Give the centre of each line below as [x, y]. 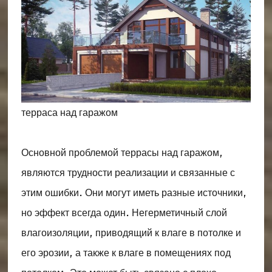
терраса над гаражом [69, 112]
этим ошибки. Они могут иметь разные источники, [134, 192]
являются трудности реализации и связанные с [128, 172]
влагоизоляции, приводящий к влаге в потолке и [131, 233]
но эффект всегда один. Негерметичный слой [124, 212]
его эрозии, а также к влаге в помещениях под [126, 253]
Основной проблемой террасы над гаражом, [122, 152]
